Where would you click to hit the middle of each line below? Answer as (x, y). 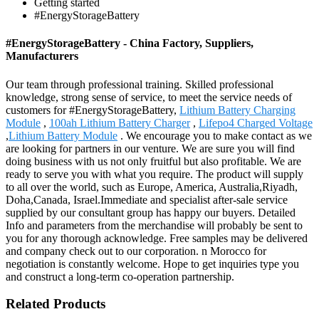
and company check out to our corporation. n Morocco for (136, 251)
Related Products (56, 304)
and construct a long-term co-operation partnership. (120, 276)
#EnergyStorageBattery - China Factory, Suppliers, (130, 43)
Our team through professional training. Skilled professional (140, 84)
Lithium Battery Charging (237, 110)
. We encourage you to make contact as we (215, 135)
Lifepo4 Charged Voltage (256, 122)
